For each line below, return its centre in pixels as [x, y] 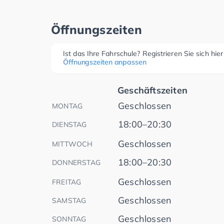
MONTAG [67, 106]
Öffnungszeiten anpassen [105, 62]
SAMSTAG [69, 201]
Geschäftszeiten [152, 90]
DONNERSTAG [76, 163]
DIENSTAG [69, 125]
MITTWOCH [72, 144]
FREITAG [67, 182]
